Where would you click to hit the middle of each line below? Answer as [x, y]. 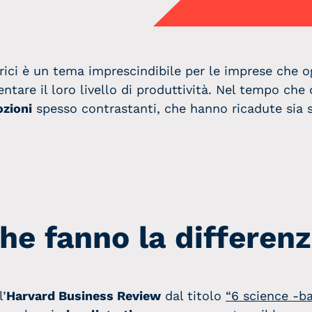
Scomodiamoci [203, 45]
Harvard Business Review [84, 296]
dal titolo [193, 296]
